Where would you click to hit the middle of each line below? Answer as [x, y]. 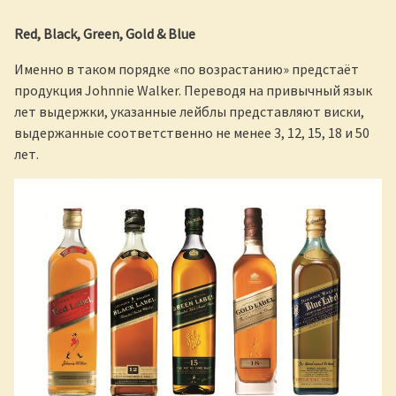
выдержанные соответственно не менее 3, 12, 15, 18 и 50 [192, 132]
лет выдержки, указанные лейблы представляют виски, [189, 111]
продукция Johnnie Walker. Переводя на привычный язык [193, 90]
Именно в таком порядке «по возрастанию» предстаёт [187, 69]
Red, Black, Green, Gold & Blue [105, 33]
